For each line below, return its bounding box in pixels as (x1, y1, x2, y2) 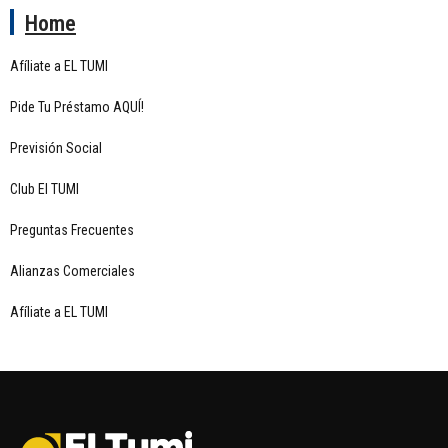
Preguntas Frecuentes (10, 222, 134, 238)
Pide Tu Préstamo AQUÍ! (10, 99, 144, 115)
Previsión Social (10, 140, 102, 156)
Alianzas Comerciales (10, 263, 135, 279)
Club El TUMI (10, 181, 79, 197)
